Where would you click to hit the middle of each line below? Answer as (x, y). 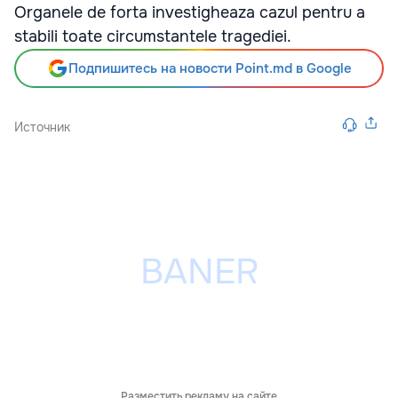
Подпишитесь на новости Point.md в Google (210, 68)
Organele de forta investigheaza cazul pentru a (190, 12)
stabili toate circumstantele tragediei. (153, 36)
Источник (42, 127)
